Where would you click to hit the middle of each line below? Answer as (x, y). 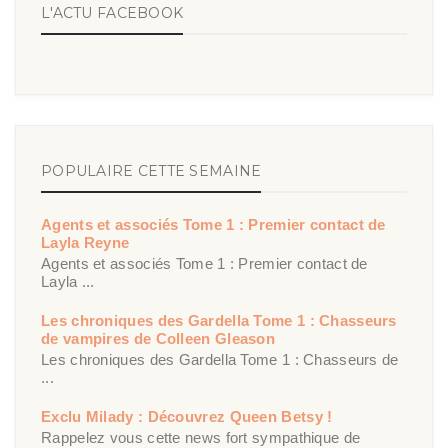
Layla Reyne (85, 243)
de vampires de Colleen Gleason (158, 339)
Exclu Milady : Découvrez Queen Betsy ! (187, 417)
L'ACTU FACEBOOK (112, 12)
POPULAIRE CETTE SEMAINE (151, 170)
